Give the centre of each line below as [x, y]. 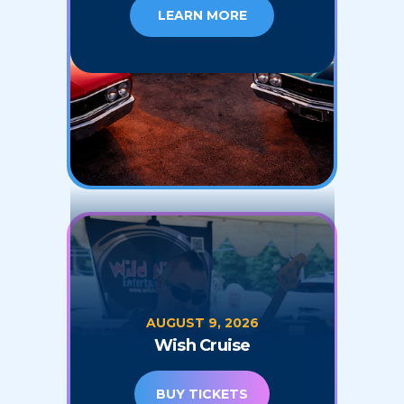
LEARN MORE [202, 16]
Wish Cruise [202, 346]
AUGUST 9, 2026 [202, 323]
